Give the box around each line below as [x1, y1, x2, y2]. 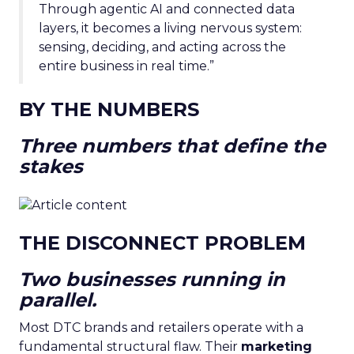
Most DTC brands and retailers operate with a [19, 319, 303, 335]
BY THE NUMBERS [19, 98, 199, 121]
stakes [19, 155, 83, 178]
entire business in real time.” [39, 58, 214, 73]
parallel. [19, 288, 96, 311]
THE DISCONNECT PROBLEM [19, 231, 306, 254]
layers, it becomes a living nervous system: [39, 21, 302, 36]
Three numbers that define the [19, 134, 326, 157]
